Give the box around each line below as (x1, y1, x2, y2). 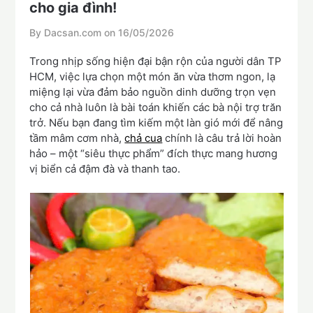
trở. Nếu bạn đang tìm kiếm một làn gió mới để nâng (29, 116, 284, 130)
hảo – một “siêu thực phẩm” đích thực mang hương (29, 147, 278, 161)
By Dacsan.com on (29, 27, 119, 39)
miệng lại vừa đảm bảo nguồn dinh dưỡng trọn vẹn (29, 85, 277, 99)
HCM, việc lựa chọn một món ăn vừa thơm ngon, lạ (29, 70, 276, 84)
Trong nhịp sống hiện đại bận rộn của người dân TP (29, 54, 282, 68)
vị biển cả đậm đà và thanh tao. (29, 162, 181, 176)
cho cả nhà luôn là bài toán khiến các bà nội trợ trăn (29, 101, 282, 115)
